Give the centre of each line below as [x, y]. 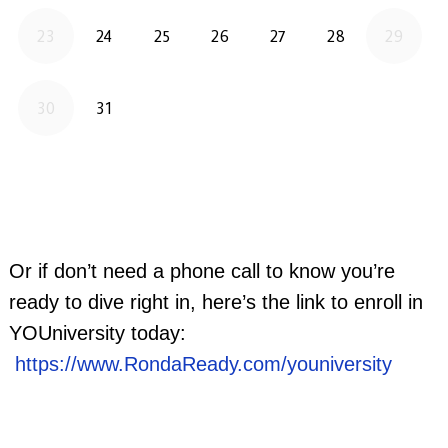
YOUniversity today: [97, 333]
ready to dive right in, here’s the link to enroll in [215, 302]
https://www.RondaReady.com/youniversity [203, 364]
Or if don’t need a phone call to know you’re [201, 271]
